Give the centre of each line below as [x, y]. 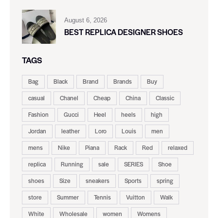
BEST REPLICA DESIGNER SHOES [124, 32]
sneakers [98, 181]
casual [36, 98]
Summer [68, 197]
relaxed [178, 148]
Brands [123, 82]
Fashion [38, 115]
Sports [133, 181]
